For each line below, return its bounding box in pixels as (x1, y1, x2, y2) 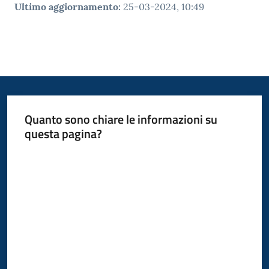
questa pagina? (24, 124, 102, 144)
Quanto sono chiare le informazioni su (24, 110, 217, 129)
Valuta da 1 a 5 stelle (23, 149, 97, 162)
